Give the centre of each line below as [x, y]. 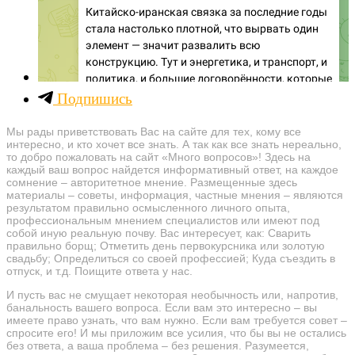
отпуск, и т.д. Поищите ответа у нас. [99, 271]
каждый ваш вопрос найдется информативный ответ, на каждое [172, 169]
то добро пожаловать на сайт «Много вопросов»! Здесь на [158, 157]
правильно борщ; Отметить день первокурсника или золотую [166, 245]
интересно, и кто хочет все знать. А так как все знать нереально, [174, 144]
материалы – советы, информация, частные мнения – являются [175, 195]
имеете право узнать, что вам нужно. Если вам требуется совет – [177, 320]
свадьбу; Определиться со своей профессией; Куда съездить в [171, 258]
